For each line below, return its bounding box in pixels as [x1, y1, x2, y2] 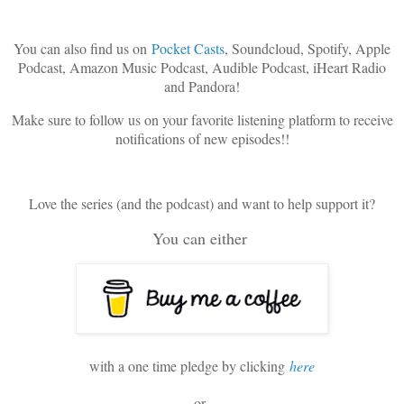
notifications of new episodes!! [115, 128, 289, 148]
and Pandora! [164, 76, 240, 96]
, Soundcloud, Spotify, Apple [225, 38, 390, 58]
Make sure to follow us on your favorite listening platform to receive [11, 109, 393, 129]
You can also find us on [14, 38, 151, 58]
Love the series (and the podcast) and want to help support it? [29, 194, 375, 214]
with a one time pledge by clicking [89, 355, 289, 375]
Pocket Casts [151, 38, 225, 58]
